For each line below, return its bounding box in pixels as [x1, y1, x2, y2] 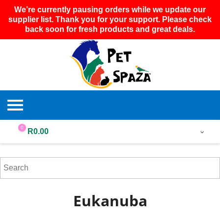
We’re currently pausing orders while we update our [14, 5, 206, 14]
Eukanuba [73, 190, 147, 211]
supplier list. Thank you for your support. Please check [8, 15, 212, 24]
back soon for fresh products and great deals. [25, 25, 195, 33]
